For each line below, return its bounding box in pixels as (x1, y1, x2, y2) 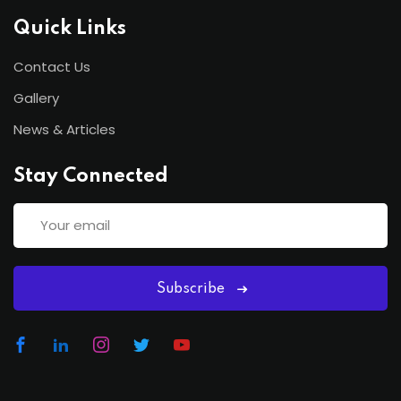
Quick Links (13, 18, 126, 38)
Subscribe (157, 281, 225, 296)
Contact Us (13, 56, 90, 76)
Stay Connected (13, 166, 168, 186)
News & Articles (13, 119, 115, 139)
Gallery (13, 88, 59, 107)
